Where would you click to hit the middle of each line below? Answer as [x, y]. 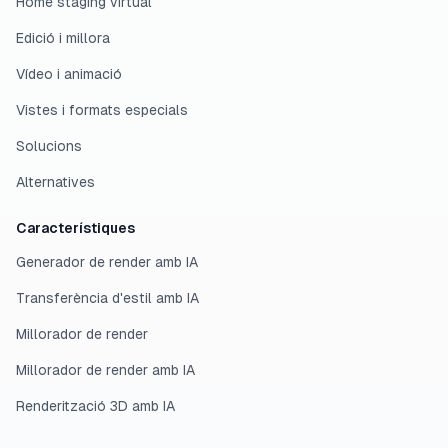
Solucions [49, 146]
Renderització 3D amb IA [95, 406]
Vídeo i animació [69, 74]
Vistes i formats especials [102, 110]
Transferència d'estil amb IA [107, 298]
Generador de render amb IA [107, 262]
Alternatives [55, 182]
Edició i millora [63, 38]
